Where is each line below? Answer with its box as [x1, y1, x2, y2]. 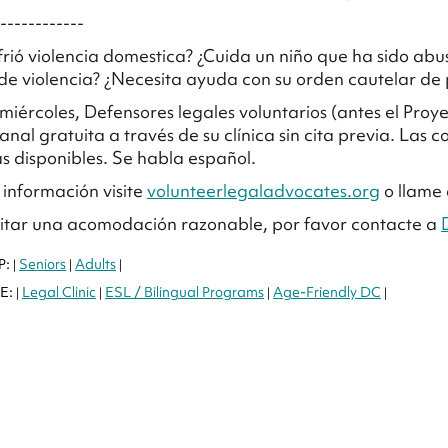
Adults [75, 255, 116, 274]
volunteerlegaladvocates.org [147, 179, 380, 203]
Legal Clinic [22, 283, 96, 302]
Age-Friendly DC [273, 283, 381, 302]
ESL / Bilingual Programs [105, 283, 264, 302]
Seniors [19, 255, 66, 274]
